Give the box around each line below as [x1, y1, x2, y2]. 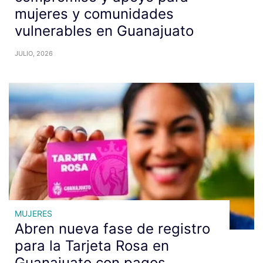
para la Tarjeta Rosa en [15, 237, 169, 254]
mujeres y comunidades [15, 5, 174, 22]
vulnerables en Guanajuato [15, 22, 194, 39]
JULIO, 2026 [15, 49, 53, 58]
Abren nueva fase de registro [15, 220, 210, 237]
